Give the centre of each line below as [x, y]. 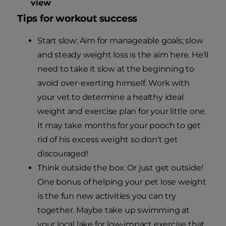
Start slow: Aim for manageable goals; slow [120, 41]
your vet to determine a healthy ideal [110, 97]
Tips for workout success [77, 19]
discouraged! [63, 154]
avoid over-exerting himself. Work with [114, 83]
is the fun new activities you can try [107, 196]
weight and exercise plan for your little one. [122, 111]
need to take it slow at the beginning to [116, 69]
